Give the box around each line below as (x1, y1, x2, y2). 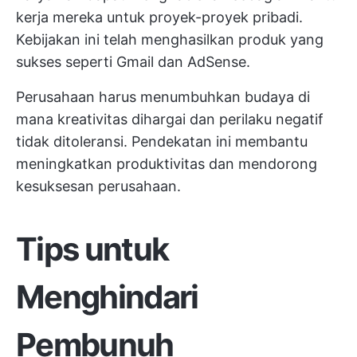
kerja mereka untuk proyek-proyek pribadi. (16, 9, 303, 25)
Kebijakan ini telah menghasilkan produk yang (16, 31, 324, 48)
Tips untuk (16, 229, 169, 269)
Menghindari (16, 277, 198, 316)
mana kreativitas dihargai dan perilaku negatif (16, 111, 324, 127)
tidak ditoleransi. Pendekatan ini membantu (16, 133, 308, 150)
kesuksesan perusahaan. (16, 178, 181, 194)
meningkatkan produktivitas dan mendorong (16, 155, 317, 172)
